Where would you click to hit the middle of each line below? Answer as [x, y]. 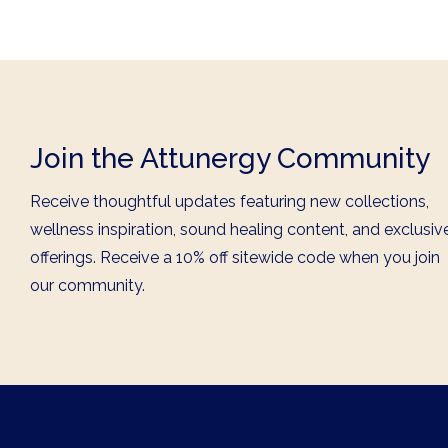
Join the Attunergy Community [230, 159]
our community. [87, 286]
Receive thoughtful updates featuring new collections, [229, 202]
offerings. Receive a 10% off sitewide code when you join [235, 258]
